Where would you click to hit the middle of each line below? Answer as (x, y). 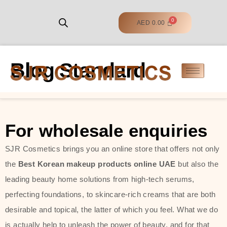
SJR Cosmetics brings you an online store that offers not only (112, 148)
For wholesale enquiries (106, 130)
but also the (197, 164)
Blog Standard (78, 70)
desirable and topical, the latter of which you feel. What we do (112, 209)
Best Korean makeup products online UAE (97, 164)
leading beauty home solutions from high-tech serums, (100, 179)
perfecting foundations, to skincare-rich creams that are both (110, 194)
